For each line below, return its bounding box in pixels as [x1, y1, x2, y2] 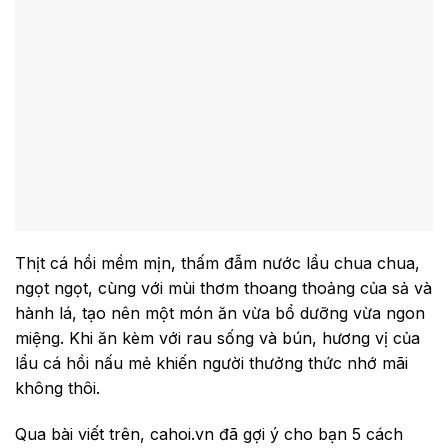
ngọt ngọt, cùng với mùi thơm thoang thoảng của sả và [15, 278, 432, 299]
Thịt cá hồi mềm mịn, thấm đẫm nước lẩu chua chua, [15, 253, 420, 274]
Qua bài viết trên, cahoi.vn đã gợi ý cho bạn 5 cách [15, 424, 403, 445]
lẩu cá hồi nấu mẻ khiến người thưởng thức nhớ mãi [15, 353, 408, 374]
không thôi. [15, 378, 100, 399]
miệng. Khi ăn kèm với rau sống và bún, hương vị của [15, 328, 420, 349]
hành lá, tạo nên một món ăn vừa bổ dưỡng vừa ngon [15, 303, 425, 324]
